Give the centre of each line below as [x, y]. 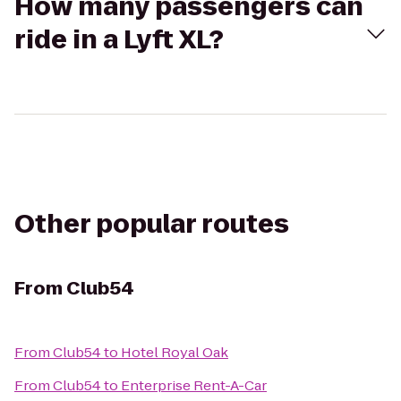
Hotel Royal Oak [175, 352]
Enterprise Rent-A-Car [194, 385]
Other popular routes [152, 224]
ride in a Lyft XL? [119, 40]
